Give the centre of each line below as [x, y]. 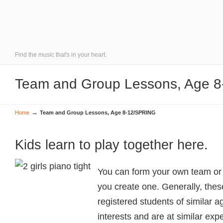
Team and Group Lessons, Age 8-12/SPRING [98, 112]
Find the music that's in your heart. [61, 55]
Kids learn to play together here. [111, 145]
